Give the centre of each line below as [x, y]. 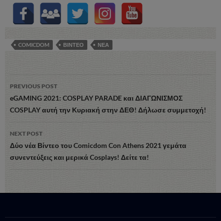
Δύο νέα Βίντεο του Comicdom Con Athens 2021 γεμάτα [98, 145]
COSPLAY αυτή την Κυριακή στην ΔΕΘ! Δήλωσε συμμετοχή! [108, 110]
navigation [40, 99]
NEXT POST [26, 133]
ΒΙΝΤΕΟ [74, 44]
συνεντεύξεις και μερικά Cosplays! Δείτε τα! [79, 157]
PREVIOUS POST [34, 86]
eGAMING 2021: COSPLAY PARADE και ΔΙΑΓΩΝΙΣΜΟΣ [96, 98]
